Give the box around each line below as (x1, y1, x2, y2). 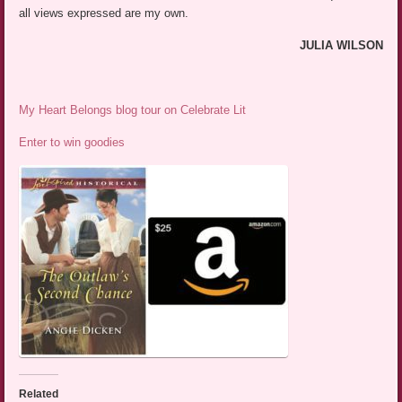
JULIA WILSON (299, 38, 383, 52)
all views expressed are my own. (19, 5, 189, 20)
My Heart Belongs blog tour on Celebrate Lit (19, 102, 247, 117)
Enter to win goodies (19, 135, 126, 149)
